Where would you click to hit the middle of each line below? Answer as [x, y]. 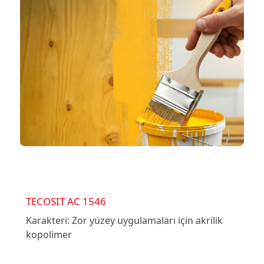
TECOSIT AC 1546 [66, 201]
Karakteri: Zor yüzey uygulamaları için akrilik [124, 220]
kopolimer [49, 234]
